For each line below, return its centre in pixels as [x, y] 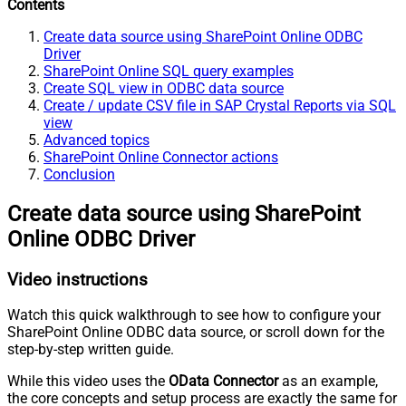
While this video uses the [88, 382]
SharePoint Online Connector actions [161, 157]
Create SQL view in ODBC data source [164, 88]
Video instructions [77, 280]
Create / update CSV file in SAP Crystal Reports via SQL [220, 105]
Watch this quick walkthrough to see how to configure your [194, 315]
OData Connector [223, 382]
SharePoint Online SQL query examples [169, 71]
